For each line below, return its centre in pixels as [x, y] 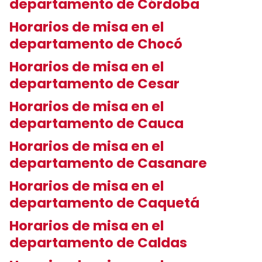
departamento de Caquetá [106, 203]
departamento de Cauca [98, 123]
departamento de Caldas [100, 243]
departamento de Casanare [110, 163]
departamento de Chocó [97, 44]
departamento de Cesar [96, 84]
